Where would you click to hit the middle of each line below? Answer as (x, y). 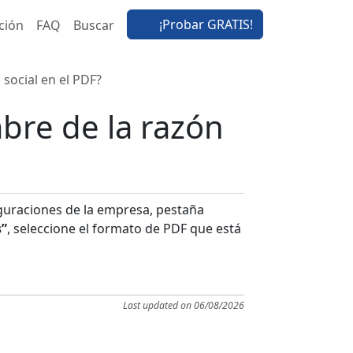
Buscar (94, 26)
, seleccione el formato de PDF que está (124, 228)
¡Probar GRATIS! (204, 25)
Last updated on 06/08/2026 (184, 305)
